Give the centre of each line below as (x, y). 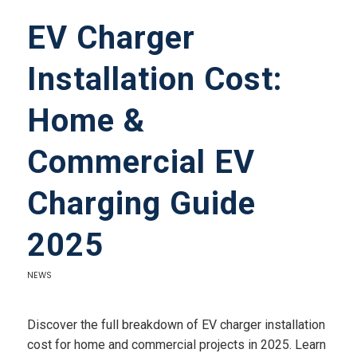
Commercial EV (141, 163)
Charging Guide (141, 204)
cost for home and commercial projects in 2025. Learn (176, 344)
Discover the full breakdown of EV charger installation (176, 324)
